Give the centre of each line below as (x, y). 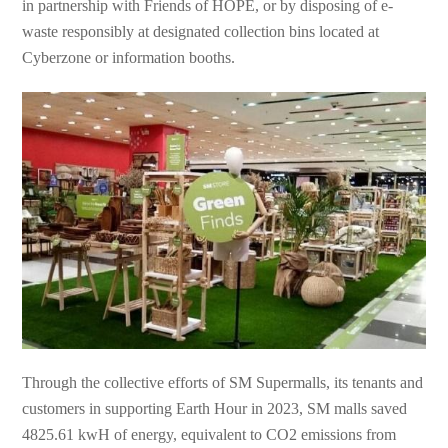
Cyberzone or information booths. (129, 58)
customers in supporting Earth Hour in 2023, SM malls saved (215, 408)
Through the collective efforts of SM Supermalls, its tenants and (223, 382)
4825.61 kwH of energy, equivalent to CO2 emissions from (209, 434)
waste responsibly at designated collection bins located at (201, 32)
